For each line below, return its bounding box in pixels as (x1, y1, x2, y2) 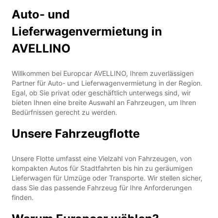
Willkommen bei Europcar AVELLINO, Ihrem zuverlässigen (12, 69, 194, 77)
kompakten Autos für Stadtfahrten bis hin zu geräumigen (12, 163, 193, 172)
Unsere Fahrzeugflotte (12, 126, 140, 141)
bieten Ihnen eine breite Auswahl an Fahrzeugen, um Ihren (12, 98, 196, 107)
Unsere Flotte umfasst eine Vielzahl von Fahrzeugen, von (12, 154, 192, 163)
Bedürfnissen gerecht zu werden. (12, 108, 117, 116)
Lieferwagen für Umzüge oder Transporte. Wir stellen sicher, (12, 173, 202, 182)
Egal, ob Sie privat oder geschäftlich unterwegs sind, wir (12, 88, 191, 97)
